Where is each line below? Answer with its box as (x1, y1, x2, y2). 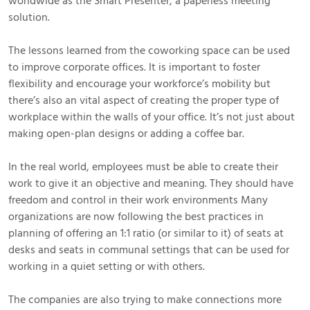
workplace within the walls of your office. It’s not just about (8, 109, 295, 125)
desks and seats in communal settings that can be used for (8, 241, 289, 257)
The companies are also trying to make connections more (8, 291, 282, 307)
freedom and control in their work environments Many (8, 192, 268, 208)
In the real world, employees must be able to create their (8, 158, 278, 174)
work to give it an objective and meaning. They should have (8, 175, 293, 191)
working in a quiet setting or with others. (8, 258, 205, 274)
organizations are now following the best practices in (8, 208, 264, 224)
